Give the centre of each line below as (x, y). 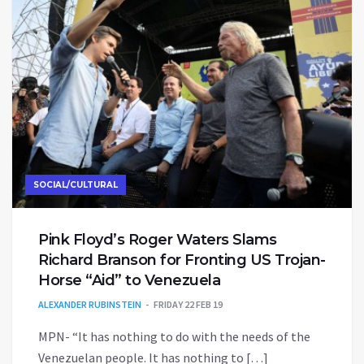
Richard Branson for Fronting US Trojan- (182, 260)
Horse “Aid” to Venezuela (129, 281)
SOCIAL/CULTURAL (76, 185)
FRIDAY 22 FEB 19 (188, 305)
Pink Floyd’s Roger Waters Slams (158, 240)
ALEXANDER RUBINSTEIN (90, 305)
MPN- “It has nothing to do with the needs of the (174, 337)
